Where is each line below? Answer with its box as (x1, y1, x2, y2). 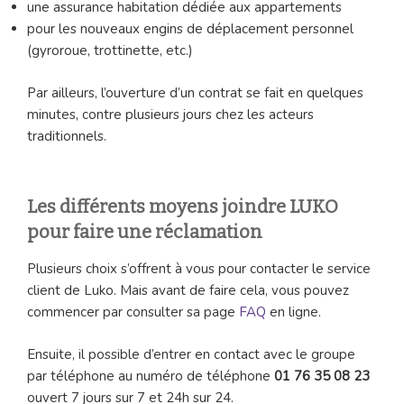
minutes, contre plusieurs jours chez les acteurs (27, 105, 314, 124)
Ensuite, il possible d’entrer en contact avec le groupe (27, 344, 355, 363)
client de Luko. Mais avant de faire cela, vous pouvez (27, 281, 349, 300)
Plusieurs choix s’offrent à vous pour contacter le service (27, 260, 371, 279)
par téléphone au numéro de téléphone (27, 366, 274, 385)
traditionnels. (27, 126, 106, 145)
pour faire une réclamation (27, 221, 262, 243)
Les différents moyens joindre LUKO (27, 196, 338, 218)
